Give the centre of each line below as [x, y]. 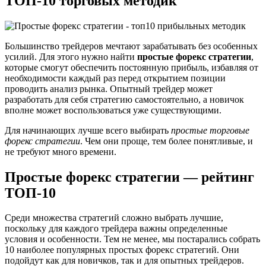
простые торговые [210, 130]
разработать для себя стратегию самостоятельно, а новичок [124, 99]
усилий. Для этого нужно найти [71, 56]
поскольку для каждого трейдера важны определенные [116, 229]
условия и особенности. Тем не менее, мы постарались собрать [132, 239]
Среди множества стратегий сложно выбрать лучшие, [114, 218]
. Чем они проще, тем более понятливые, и [167, 141]
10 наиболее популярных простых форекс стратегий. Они [122, 250]
